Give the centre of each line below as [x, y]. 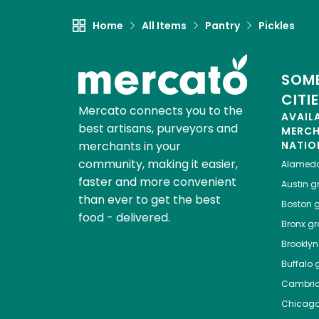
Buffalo [297, 264]
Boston [296, 204]
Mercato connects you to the [160, 111]
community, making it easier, [158, 164]
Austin [294, 184]
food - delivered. [124, 218]
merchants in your [129, 147]
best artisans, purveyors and [158, 129]
